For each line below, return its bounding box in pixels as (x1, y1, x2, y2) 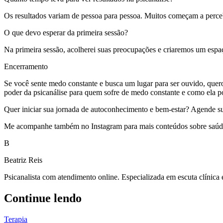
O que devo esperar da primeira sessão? (4, 28, 128, 37)
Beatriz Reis (4, 155, 42, 164)
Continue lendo (4, 191, 82, 205)
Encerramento (4, 62, 48, 71)
